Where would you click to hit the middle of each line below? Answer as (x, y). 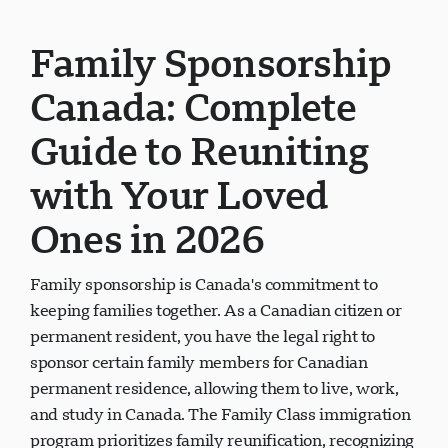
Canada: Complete (193, 106)
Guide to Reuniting (199, 150)
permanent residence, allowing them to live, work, (214, 388)
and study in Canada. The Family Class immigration (220, 414)
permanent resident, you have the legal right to (203, 336)
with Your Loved (179, 194)
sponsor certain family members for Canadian (199, 362)
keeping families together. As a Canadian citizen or (216, 310)
